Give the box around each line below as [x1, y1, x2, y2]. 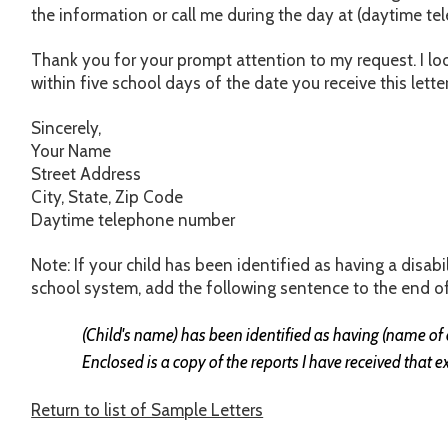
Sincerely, [31, 118, 102, 139]
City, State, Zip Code [31, 187, 184, 208]
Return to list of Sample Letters [31, 399, 264, 420]
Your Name [31, 141, 112, 162]
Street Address [31, 164, 142, 185]
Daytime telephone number [31, 210, 236, 231]
